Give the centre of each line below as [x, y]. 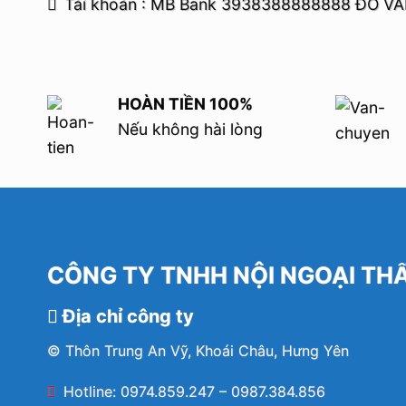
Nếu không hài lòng [190, 130]
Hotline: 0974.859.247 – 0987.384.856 [194, 392]
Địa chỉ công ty [126, 316]
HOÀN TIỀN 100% [185, 104]
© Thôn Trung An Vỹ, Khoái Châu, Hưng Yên [198, 350]
